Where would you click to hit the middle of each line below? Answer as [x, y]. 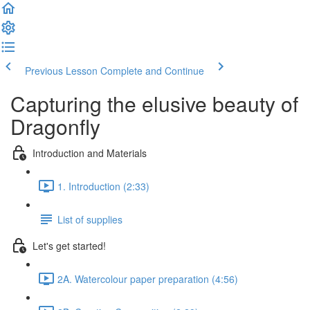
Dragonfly [55, 126]
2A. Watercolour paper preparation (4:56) [148, 279]
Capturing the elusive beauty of [154, 103]
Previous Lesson [61, 71]
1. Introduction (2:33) [103, 186]
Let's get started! [69, 245]
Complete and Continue [152, 71]
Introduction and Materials [90, 153]
